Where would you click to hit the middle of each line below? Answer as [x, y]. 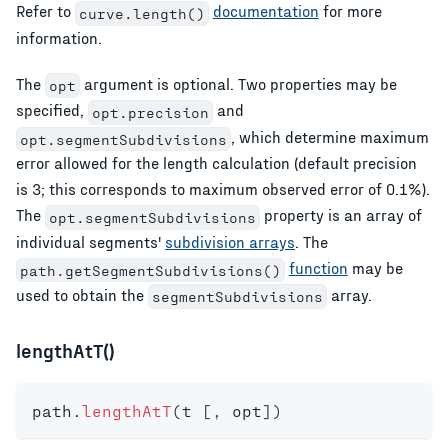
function [318, 267]
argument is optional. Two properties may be [238, 83]
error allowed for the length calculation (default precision [216, 163]
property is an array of [340, 215]
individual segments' [90, 241]
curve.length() [141, 13]
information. [59, 37]
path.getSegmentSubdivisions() [150, 270]
